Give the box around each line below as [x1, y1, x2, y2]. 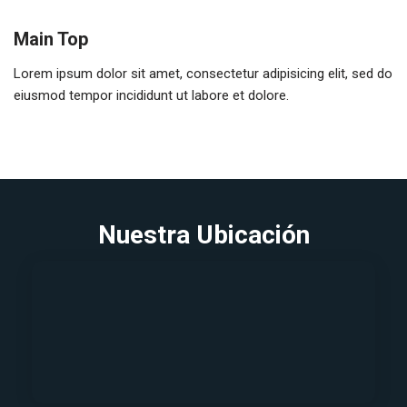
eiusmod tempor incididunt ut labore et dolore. [14, 87, 289, 104]
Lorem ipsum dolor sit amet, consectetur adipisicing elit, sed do [14, 65, 392, 83]
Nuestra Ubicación [97, 220, 310, 251]
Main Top [14, 28, 88, 51]
